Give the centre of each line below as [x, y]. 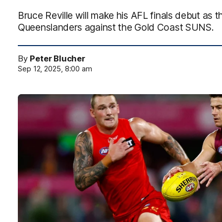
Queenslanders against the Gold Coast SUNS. [116, 27]
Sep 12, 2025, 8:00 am [55, 69]
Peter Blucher [57, 58]
